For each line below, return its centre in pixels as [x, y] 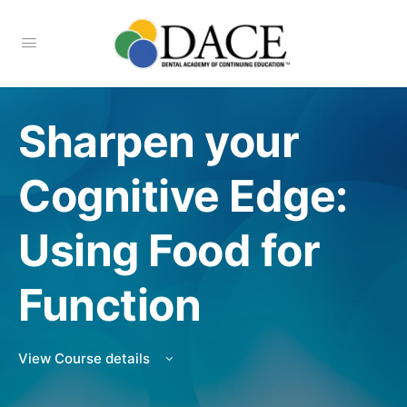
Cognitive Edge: [183, 196]
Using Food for [169, 250]
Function [110, 305]
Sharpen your [159, 141]
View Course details [86, 358]
